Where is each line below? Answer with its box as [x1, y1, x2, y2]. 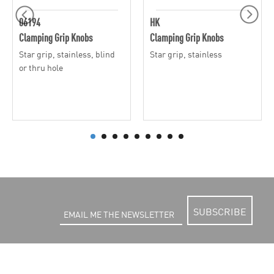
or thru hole [19, 61, 63, 73]
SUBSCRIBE [193, 204, 246, 219]
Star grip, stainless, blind [19, 47, 115, 60]
